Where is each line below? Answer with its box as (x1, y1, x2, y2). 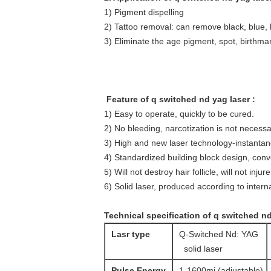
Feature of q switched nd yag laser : (104, 94, 255, 104)
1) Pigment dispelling (104, 7, 184, 17)
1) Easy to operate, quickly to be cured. (104, 109, 254, 119)
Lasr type (111, 229, 150, 239)
